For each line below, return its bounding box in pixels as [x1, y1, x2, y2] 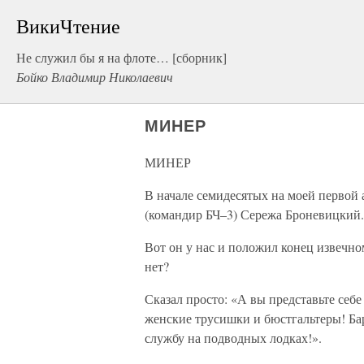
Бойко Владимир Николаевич [16, 68, 173, 85]
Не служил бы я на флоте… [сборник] [16, 49, 227, 66]
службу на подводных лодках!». [145, 329, 322, 346]
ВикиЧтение [16, 13, 120, 39]
